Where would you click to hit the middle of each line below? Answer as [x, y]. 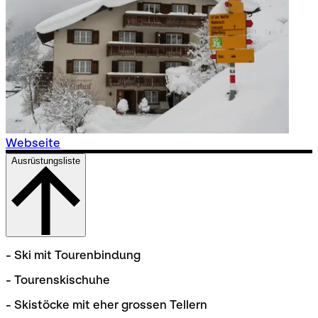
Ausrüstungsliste [46, 160]
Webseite [33, 143]
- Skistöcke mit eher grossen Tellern [106, 305]
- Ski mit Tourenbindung [73, 255]
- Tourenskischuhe [58, 280]
